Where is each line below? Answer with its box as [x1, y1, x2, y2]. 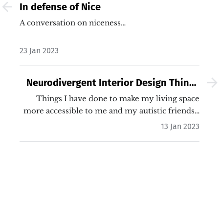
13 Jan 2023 [161, 121, 199, 131]
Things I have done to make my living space [36, 93, 199, 103]
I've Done [158, 91, 199, 103]
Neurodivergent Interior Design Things [26, 76, 199, 88]
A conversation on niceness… [20, 18, 126, 27]
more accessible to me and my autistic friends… [23, 106, 199, 115]
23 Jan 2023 [20, 45, 59, 55]
